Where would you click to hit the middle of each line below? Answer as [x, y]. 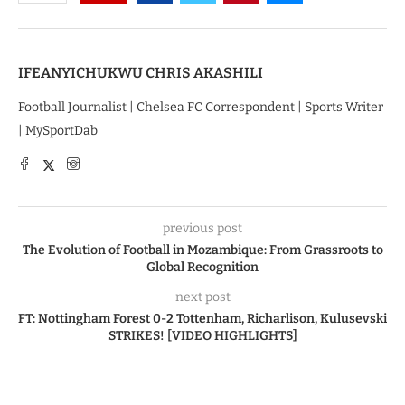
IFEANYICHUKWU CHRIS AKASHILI [141, 73]
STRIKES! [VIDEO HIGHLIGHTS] [202, 336]
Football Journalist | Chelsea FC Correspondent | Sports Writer [201, 108]
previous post [202, 229]
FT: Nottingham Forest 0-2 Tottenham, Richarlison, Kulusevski [202, 319]
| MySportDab [58, 131]
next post [202, 297]
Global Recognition [202, 268]
